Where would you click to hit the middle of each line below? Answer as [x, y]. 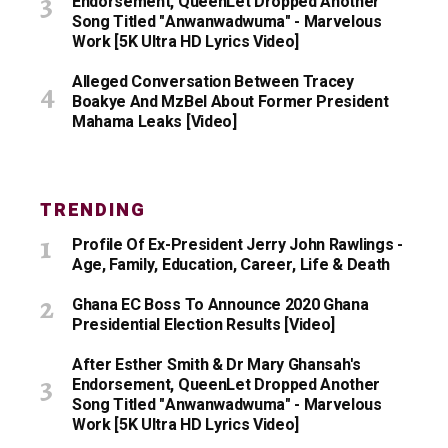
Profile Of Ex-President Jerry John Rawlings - [237, 245]
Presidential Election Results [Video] [204, 325]
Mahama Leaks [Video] [154, 122]
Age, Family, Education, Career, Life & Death [231, 265]
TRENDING [93, 210]
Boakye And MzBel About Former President [230, 102]
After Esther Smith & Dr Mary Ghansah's [216, 365]
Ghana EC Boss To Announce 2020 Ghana [220, 305]
